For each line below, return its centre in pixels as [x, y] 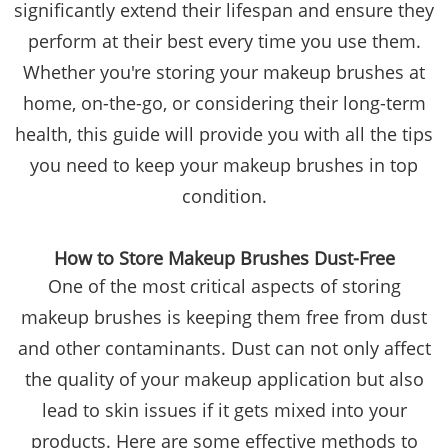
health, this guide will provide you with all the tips [224, 134]
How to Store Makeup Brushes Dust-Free [224, 258]
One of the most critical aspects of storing [224, 286]
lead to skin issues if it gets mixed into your [224, 410]
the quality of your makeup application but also [224, 379]
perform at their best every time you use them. [224, 41]
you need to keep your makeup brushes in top [224, 165]
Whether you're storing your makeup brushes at [224, 72]
